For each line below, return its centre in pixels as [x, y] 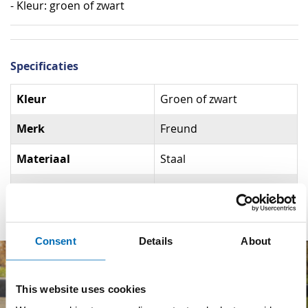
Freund [179, 129]
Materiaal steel [58, 189]
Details [156, 241]
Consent [55, 241]
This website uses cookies [81, 289]
